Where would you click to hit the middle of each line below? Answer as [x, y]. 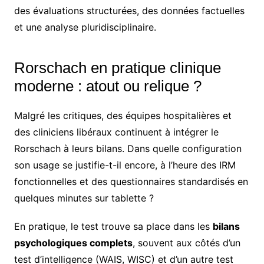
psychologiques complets [73, 242]
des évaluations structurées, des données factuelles [129, 10]
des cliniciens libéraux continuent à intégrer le [116, 132]
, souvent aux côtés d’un [186, 242]
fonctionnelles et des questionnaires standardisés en [131, 181]
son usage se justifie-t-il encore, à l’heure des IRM [125, 165]
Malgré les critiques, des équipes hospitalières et [123, 115]
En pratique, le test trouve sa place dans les [113, 226]
